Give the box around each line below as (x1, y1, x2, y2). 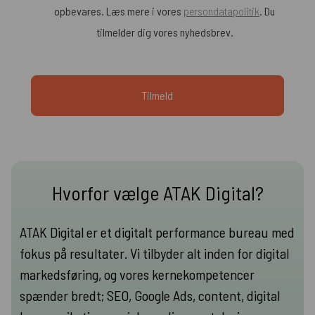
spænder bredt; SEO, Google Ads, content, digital (20, 286, 280, 304)
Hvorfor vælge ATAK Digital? (51, 180, 264, 205)
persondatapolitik (184, 4, 259, 18)
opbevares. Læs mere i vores (54, 4, 184, 18)
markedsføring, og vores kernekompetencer (20, 265, 255, 283)
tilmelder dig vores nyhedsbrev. (96, 25, 233, 39)
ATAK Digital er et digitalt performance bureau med (20, 223, 295, 240)
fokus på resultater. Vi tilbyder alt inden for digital (20, 244, 289, 262)
